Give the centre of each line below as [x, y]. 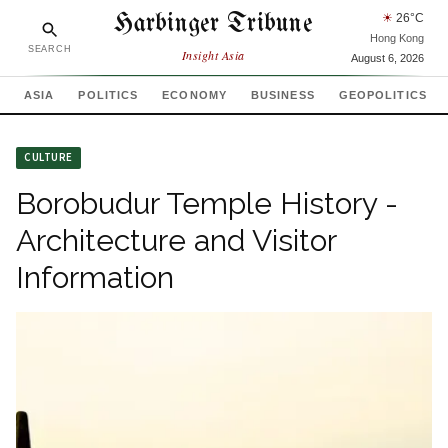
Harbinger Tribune [213, 24]
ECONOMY [194, 95]
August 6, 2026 [387, 58]
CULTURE [48, 157]
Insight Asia [213, 54]
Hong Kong [397, 38]
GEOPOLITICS [382, 95]
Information [95, 277]
